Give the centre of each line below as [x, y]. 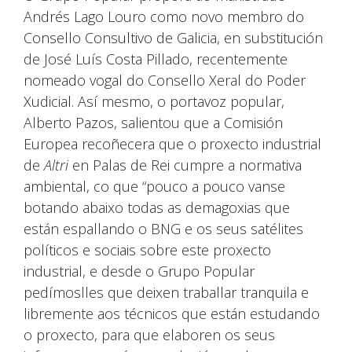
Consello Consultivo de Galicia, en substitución [173, 37]
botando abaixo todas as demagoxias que [157, 207]
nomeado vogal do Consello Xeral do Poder [165, 80]
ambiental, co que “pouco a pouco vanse [154, 186]
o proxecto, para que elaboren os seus [149, 334]
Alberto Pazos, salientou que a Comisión [153, 122]
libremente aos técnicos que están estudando [172, 313]
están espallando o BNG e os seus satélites [163, 228]
